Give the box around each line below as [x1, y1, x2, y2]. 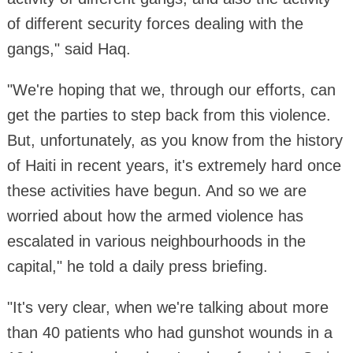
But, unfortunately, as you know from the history [6, 131, 343, 149]
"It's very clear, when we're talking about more [6, 298, 329, 316]
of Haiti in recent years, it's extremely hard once [6, 156, 341, 174]
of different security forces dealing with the [6, 14, 303, 32]
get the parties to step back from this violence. [6, 106, 331, 124]
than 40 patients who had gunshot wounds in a [6, 323, 333, 341]
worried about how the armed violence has [6, 206, 303, 225]
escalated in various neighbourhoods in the [6, 232, 306, 250]
